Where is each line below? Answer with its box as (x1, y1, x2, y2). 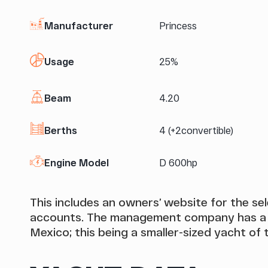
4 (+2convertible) (159, 124, 233, 136)
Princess (159, 19, 197, 31)
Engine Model (44, 156, 109, 168)
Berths (44, 124, 77, 136)
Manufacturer (44, 19, 113, 31)
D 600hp (159, 156, 197, 168)
